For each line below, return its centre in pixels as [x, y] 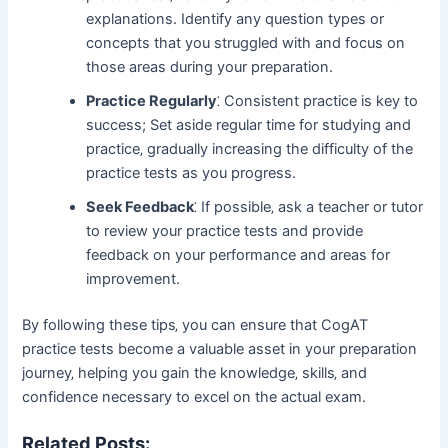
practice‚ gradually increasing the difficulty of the [250, 148]
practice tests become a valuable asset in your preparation [220, 348]
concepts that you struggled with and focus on [246, 42]
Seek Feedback [140, 206]
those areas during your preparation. [210, 66]
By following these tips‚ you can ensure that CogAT [195, 324]
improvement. [133, 278]
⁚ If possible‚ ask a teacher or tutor [309, 206]
